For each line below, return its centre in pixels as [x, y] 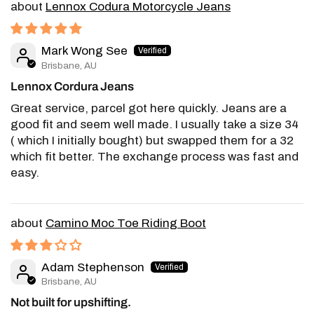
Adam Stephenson [93, 267]
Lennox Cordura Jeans [72, 86]
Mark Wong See [84, 51]
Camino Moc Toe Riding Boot [126, 223]
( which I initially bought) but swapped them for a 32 [152, 140]
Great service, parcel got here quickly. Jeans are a [149, 108]
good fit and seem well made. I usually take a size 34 [155, 124]
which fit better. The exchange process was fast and [155, 156]
